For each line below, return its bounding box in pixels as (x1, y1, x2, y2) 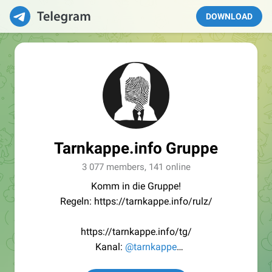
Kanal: (95, 241, 125, 253)
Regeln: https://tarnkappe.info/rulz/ (59, 195, 212, 207)
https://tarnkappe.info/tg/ (80, 226, 192, 237)
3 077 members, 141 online (81, 161, 191, 172)
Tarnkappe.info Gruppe (54, 139, 218, 157)
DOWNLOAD (206, 12, 253, 21)
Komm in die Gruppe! (91, 180, 181, 192)
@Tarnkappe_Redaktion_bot (100, 256, 220, 268)
